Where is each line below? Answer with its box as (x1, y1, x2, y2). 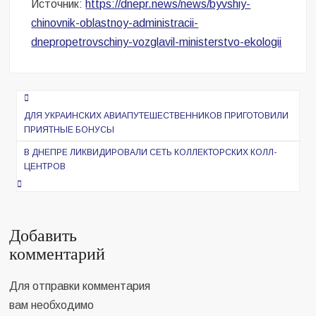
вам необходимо (9, 298, 95, 311)
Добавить (9, 223, 78, 248)
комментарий (9, 241, 106, 267)
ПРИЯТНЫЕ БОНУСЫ (24, 124, 115, 135)
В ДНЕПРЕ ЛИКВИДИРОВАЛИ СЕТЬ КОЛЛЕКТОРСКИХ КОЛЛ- (24, 147, 277, 157)
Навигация (8, 85, 105, 116)
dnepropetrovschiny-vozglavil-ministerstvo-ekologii (31, 35, 282, 48)
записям (8, 131, 82, 163)
